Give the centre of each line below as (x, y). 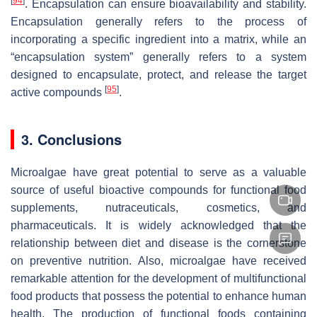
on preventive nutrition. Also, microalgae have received (158, 261)
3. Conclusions (71, 139)
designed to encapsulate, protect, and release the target (158, 75)
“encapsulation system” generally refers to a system (158, 57)
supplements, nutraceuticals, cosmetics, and (158, 208)
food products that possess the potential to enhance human (158, 296)
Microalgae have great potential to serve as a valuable (158, 173)
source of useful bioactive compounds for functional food (158, 190)
